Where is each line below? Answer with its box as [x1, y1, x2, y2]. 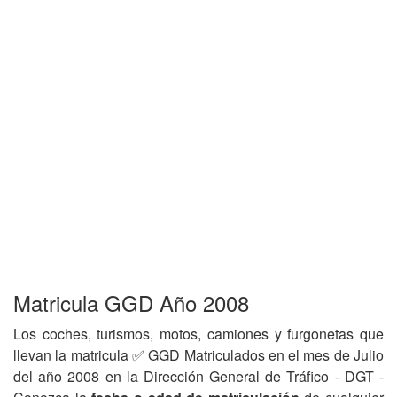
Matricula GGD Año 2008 [13, 287, 249, 318]
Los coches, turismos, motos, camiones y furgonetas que [13, 323, 384, 344]
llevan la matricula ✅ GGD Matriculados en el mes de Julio [13, 345, 384, 365]
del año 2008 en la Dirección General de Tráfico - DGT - [13, 366, 384, 386]
